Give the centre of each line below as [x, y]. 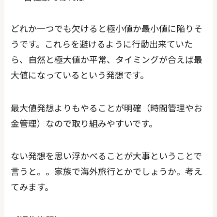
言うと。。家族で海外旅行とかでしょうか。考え [107, 171]
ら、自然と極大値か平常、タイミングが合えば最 [107, 59]
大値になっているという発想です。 [80, 74]
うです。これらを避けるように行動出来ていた [102, 43]
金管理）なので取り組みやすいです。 [84, 123]
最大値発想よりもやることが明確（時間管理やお [107, 107]
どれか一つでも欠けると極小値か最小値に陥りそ [107, 28]
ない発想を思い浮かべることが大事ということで [107, 156]
